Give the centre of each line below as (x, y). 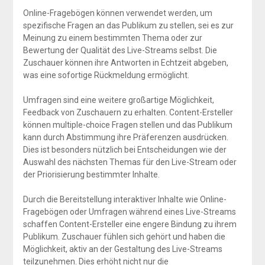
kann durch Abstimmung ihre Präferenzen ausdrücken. (125, 137)
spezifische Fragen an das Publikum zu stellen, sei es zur (128, 25)
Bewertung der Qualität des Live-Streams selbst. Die (120, 50)
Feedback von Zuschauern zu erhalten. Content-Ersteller (128, 112)
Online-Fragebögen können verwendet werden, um (117, 13)
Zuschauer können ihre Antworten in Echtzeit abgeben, (125, 62)
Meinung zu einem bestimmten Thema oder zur (112, 38)
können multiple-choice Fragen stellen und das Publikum (127, 125)
